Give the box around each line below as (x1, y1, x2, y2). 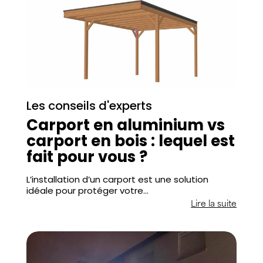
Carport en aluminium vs (26, 114, 225, 136)
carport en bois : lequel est (26, 130, 235, 151)
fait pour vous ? (26, 146, 147, 167)
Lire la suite (191, 200, 237, 209)
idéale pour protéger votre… (26, 184, 149, 197)
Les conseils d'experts (26, 97, 152, 114)
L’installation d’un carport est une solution (26, 173, 208, 186)
